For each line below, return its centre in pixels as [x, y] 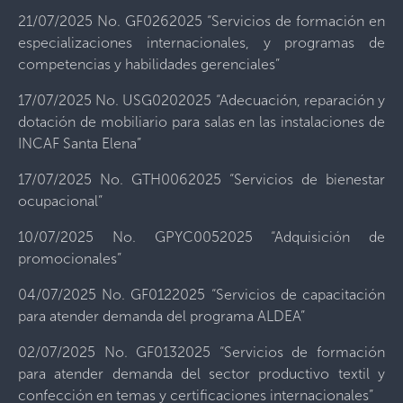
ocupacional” [60, 201]
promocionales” [70, 259]
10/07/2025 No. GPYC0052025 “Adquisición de [201, 237]
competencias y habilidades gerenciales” [149, 64]
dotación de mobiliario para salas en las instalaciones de [201, 122]
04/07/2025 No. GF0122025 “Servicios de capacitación [201, 295]
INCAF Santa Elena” [80, 143]
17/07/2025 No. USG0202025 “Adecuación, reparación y [201, 100]
